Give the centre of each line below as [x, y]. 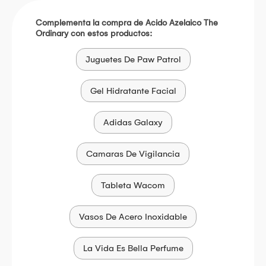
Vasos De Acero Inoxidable [133, 216]
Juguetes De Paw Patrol [133, 59]
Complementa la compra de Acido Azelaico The [127, 23]
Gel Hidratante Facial [133, 91]
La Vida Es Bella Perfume [133, 248]
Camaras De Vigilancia [133, 153]
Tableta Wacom [133, 185]
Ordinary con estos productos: [94, 33]
